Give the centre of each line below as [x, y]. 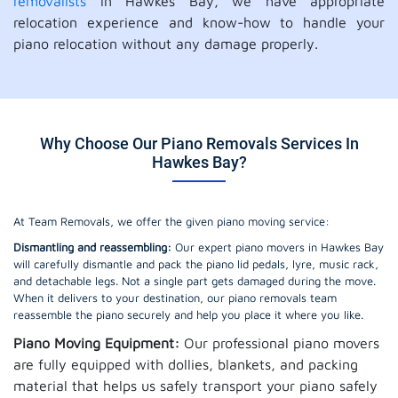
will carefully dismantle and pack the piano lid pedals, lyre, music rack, [196, 264]
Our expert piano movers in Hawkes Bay [278, 247]
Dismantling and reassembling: [92, 247]
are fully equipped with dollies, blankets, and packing [186, 364]
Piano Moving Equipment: [96, 343]
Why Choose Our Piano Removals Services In [199, 143]
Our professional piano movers [279, 343]
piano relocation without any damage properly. [166, 44]
